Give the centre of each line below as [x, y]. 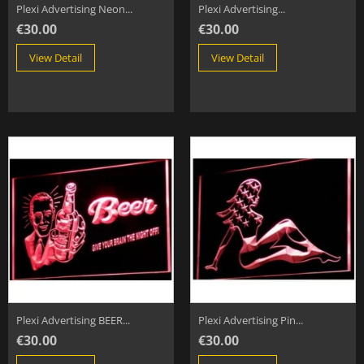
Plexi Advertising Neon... [74, 9]
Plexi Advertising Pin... [251, 321]
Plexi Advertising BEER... [73, 321]
